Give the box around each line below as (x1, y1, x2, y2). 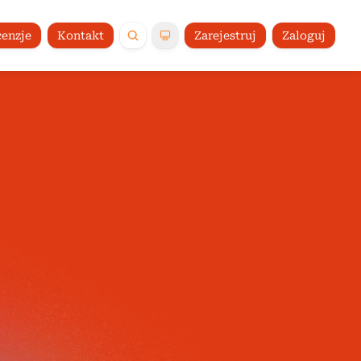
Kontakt (57, 29, 104, 42)
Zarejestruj (194, 29, 256, 42)
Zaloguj (282, 29, 326, 42)
